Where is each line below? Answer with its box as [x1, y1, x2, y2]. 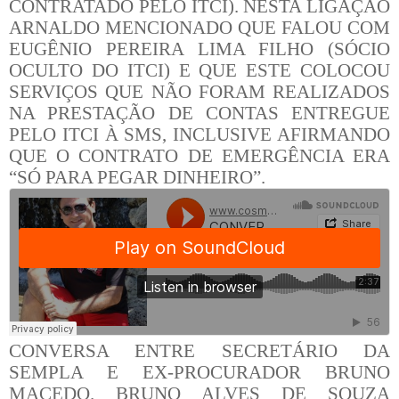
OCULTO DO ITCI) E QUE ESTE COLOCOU [9, 59, 390, 81]
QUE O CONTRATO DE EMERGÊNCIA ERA [9, 144, 390, 167]
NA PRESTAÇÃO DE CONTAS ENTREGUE [9, 102, 390, 124]
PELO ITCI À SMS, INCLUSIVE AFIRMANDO [9, 123, 390, 145]
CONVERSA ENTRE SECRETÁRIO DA [9, 339, 390, 362]
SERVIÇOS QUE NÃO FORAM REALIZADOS [9, 80, 390, 102]
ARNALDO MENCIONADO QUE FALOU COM [9, 16, 390, 38]
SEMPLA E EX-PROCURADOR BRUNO [9, 361, 390, 383]
